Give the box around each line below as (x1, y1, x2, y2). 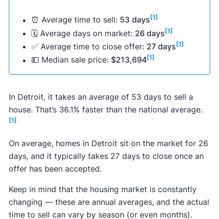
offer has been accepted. (8, 163, 104, 174)
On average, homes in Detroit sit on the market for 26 (8, 138, 208, 148)
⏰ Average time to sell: (31, 15, 120, 25)
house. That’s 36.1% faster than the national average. (8, 104, 202, 114)
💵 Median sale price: (31, 55, 111, 65)
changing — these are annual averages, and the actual (8, 197, 209, 207)
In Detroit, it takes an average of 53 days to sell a (8, 91, 193, 102)
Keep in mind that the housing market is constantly (8, 184, 197, 194)
